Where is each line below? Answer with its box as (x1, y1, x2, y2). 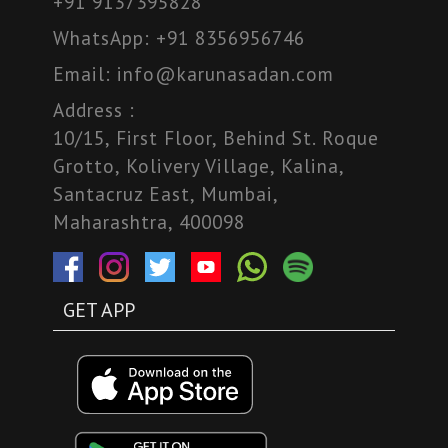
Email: (53, 61, 118, 87)
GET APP (63, 297, 136, 324)
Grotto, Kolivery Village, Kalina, (53, 153, 345, 179)
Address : (53, 97, 136, 123)
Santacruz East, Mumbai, (53, 181, 279, 207)
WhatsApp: (53, 25, 157, 51)
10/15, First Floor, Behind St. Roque (53, 125, 380, 151)
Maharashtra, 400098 (53, 209, 246, 235)
